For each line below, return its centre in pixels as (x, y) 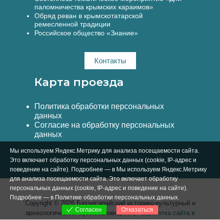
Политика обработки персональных (99, 106)
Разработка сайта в (166, 213)
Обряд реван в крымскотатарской (89, 16)
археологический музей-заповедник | (81, 213)
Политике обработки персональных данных (116, 197)
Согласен (88, 210)
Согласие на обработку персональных (104, 125)
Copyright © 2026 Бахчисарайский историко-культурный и (110, 203)
